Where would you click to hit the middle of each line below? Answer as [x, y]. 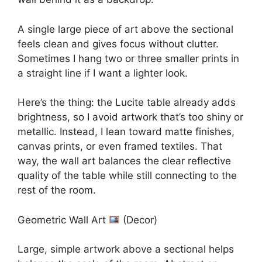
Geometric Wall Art [63, 220]
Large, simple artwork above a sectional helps [126, 249]
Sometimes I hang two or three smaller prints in [128, 58]
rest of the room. [57, 190]
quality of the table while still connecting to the [127, 176]
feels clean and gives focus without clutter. [118, 44]
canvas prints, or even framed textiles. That [120, 146]
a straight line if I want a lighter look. [103, 73]
